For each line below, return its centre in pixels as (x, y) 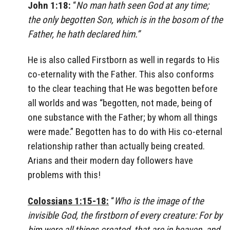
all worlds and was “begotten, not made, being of (120, 103)
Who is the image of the (159, 201)
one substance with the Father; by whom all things (123, 118)
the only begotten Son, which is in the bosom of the (125, 20)
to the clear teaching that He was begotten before (123, 89)
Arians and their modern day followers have (110, 161)
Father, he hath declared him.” (84, 34)
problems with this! (64, 175)
